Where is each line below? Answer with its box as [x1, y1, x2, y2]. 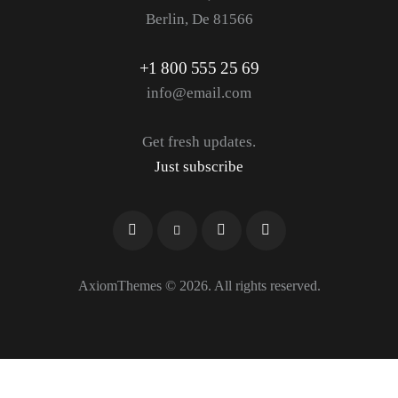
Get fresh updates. [142, 132, 256, 150]
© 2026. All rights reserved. [161, 278, 321, 294]
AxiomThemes [77, 278, 162, 294]
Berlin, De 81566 [145, 10, 253, 28]
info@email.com [146, 84, 251, 101]
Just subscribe [155, 157, 243, 175]
